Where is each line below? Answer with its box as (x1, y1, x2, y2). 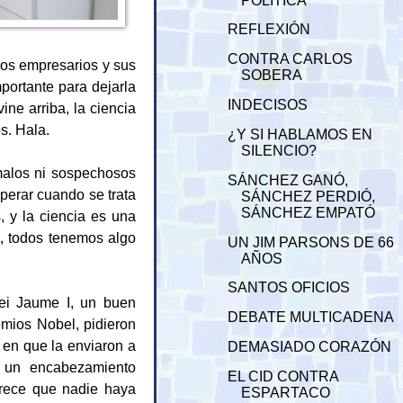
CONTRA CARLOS (228, 51, 354, 67)
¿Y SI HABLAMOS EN (228, 126, 373, 142)
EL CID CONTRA (228, 368, 339, 384)
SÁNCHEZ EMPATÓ (241, 204, 376, 220)
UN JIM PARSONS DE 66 (228, 234, 395, 250)
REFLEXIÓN (228, 22, 311, 38)
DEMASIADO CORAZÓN (228, 339, 392, 355)
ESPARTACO (241, 384, 331, 400)
